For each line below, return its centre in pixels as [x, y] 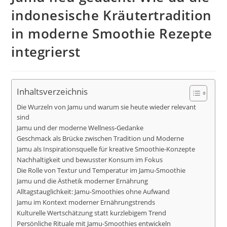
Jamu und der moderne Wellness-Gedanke [80, 128]
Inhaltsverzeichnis [52, 91]
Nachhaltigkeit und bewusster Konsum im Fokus [90, 160]
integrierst [46, 51]
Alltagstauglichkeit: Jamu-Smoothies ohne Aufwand [93, 192]
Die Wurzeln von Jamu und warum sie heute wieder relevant [107, 107]
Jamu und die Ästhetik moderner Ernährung [83, 181]
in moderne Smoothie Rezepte [112, 33]
